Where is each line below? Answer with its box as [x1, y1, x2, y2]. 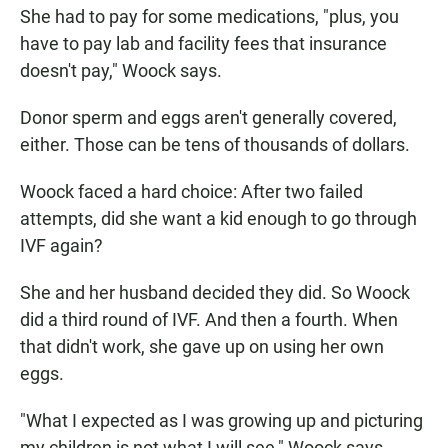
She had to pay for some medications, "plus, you [20, 6, 399, 28]
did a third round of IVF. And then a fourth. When [20, 309, 398, 331]
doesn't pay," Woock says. [20, 60, 222, 82]
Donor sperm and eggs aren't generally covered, [20, 107, 397, 129]
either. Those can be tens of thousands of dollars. [20, 134, 410, 156]
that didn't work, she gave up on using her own [20, 336, 384, 358]
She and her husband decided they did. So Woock [20, 282, 410, 304]
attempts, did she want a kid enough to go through [20, 208, 417, 230]
